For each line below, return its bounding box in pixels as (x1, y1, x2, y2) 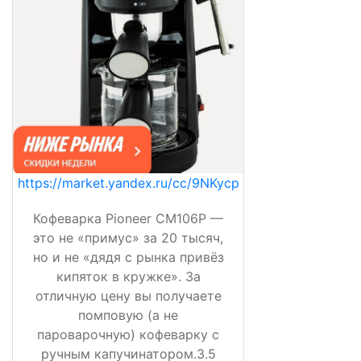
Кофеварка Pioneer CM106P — (33, 210, 223, 226)
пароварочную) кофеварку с (37, 326, 219, 342)
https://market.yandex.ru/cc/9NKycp (17, 175, 239, 191)
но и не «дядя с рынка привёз (32, 249, 224, 265)
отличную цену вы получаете (35, 288, 222, 304)
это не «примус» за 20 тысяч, (33, 230, 223, 246)
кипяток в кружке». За (56, 268, 201, 284)
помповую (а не (78, 307, 178, 323)
